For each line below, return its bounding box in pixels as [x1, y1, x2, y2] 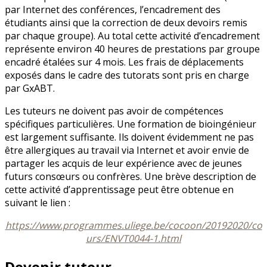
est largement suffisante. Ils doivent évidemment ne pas [5, 130, 254, 144]
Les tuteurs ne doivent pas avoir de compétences [5, 104, 223, 117]
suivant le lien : [5, 195, 70, 209]
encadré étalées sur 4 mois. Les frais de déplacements [5, 55, 244, 69]
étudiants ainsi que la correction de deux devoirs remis [5, 15, 247, 29]
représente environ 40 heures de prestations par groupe [5, 42, 260, 55]
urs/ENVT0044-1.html [86, 231, 181, 245]
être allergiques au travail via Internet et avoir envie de [5, 143, 249, 157]
